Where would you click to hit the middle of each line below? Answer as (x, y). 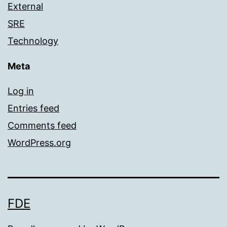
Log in (21, 91)
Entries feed (33, 108)
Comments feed (42, 126)
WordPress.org (39, 143)
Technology (33, 41)
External (25, 7)
